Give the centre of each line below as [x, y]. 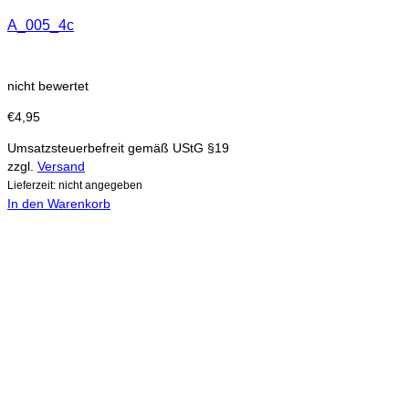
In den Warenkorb [59, 204]
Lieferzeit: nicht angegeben [75, 185]
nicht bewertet [48, 86]
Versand [61, 167]
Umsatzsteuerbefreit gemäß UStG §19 [118, 148]
